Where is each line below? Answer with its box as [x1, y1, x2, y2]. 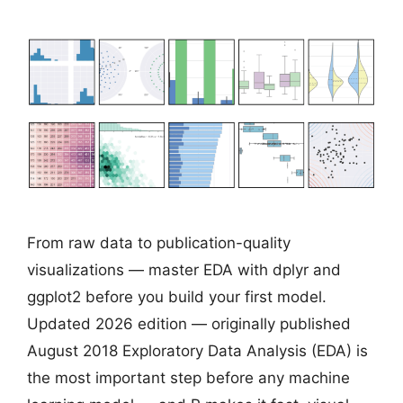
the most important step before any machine [27, 369, 350, 388]
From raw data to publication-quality [27, 234, 291, 253]
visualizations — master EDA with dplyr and [27, 261, 341, 280]
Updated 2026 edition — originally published [27, 315, 351, 334]
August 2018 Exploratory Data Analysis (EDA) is [27, 342, 368, 361]
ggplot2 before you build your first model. [27, 288, 327, 307]
